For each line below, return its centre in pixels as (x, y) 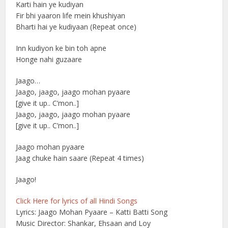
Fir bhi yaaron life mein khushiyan (71, 16)
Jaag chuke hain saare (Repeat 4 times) (80, 158)
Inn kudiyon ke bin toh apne (61, 48)
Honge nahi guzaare (49, 59)
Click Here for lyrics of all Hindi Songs (77, 201)
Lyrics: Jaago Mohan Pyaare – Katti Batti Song (92, 212)
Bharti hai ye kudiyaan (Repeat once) (76, 27)
